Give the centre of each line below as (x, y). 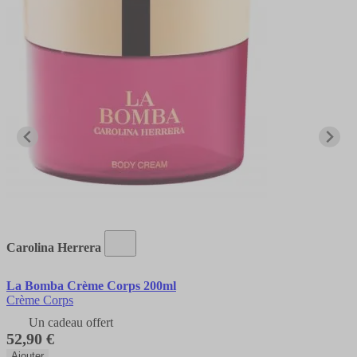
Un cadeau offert (71, 322)
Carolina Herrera (54, 247)
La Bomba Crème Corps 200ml (91, 285)
